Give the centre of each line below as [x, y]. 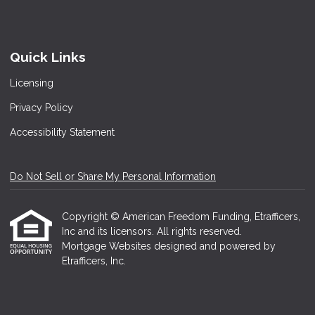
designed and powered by [215, 246]
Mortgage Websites [108, 246]
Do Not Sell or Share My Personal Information [113, 176]
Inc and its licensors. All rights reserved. [152, 231]
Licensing [32, 83]
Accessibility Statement [62, 132]
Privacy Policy [41, 108]
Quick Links [48, 57]
